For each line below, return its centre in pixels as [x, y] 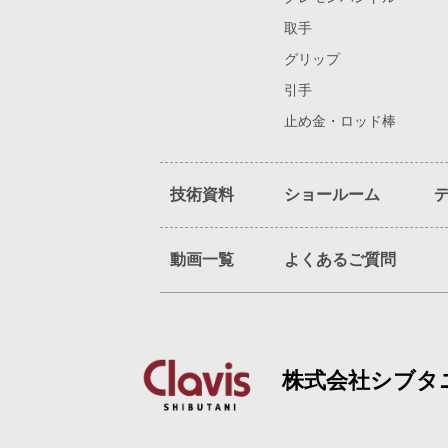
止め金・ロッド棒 [340, 121]
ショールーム [332, 194]
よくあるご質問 [340, 259]
